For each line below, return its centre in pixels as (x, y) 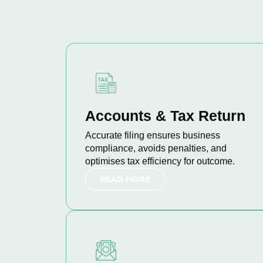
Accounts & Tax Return (165, 116)
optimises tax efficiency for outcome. (160, 161)
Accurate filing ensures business (153, 135)
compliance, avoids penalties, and (156, 148)
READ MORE (125, 179)
